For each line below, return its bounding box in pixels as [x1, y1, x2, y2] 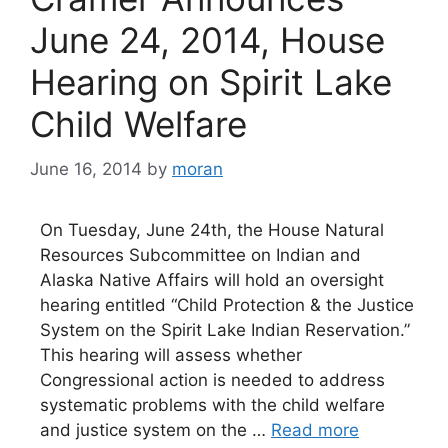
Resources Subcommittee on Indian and [40, 244, 361, 265]
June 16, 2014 [30, 158, 142, 179]
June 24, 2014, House [30, 19, 385, 61]
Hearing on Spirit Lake [30, 61, 392, 103]
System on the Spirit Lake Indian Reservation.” [40, 319, 410, 340]
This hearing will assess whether [40, 344, 302, 365]
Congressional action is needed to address [40, 369, 385, 390]
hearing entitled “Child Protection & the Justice [40, 294, 414, 315]
